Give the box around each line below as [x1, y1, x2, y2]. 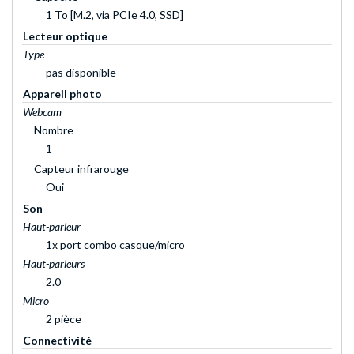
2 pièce [46, 312, 81, 326]
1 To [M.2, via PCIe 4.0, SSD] [46, 8, 183, 22]
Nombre [34, 123, 73, 137]
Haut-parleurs [23, 257, 85, 271]
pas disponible [46, 66, 116, 80]
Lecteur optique [23, 29, 107, 43]
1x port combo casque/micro [46, 238, 185, 252]
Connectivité [23, 333, 92, 348]
